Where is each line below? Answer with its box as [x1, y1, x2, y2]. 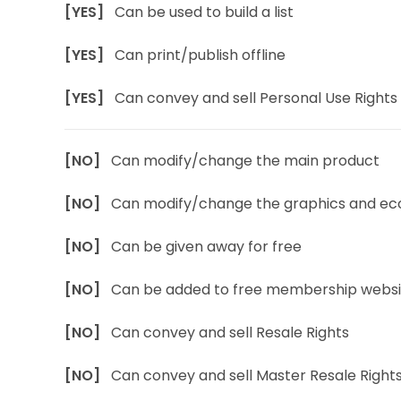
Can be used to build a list [115, 2, 294, 22]
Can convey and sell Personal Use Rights [115, 88, 397, 108]
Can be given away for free [111, 236, 302, 257]
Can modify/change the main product [111, 150, 380, 171]
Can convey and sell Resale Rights [111, 322, 349, 343]
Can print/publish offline [115, 45, 286, 65]
